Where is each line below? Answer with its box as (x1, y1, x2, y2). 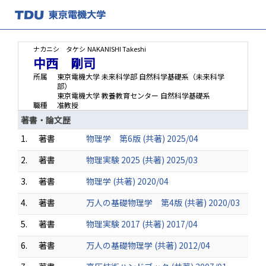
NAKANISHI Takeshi (87, 44, 146, 53)
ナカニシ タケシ (33, 44, 85, 53)
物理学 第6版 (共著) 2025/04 (86, 132, 198, 144)
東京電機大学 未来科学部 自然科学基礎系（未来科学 (57, 71, 224, 81)
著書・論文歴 (21, 114, 71, 126)
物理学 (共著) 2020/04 (86, 175, 169, 187)
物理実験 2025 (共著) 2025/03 (86, 154, 198, 166)
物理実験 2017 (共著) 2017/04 (86, 218, 198, 230)
